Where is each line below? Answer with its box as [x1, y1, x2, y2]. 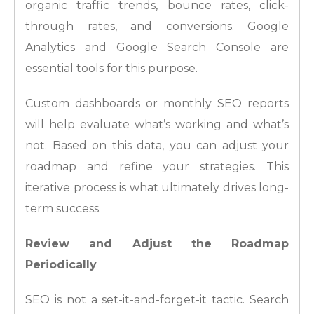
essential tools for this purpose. [25, 62, 198, 76]
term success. [25, 202, 101, 216]
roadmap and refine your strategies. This [25, 160, 289, 174]
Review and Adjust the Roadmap [25, 237, 289, 251]
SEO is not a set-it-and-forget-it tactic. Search [25, 293, 289, 307]
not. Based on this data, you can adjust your [25, 139, 289, 153]
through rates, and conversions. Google [25, 20, 289, 34]
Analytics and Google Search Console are [25, 41, 289, 55]
